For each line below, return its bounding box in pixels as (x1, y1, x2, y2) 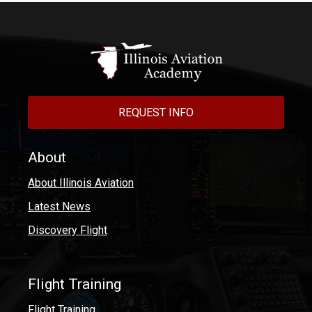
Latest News (28, 199, 91, 213)
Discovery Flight (28, 223, 107, 237)
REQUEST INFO (118, 105, 194, 119)
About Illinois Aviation (28, 175, 134, 189)
